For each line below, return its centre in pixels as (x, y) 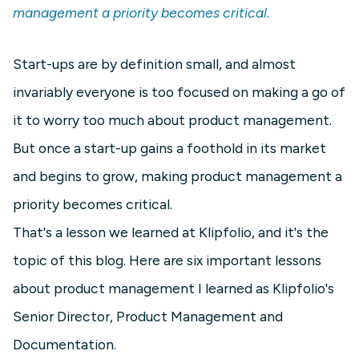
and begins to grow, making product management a (177, 176)
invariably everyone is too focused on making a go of (179, 92)
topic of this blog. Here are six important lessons (167, 260)
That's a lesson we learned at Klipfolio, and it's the (171, 232)
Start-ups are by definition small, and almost (154, 64)
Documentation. (65, 345)
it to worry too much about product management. (172, 120)
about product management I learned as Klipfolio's (173, 288)
